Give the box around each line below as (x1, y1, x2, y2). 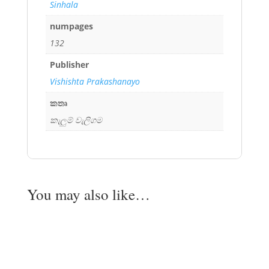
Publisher (49, 58, 89, 70)
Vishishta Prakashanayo (49, 75, 140, 87)
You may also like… (26, 184, 150, 205)
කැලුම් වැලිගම (49, 113, 102, 125)
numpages (49, 20, 93, 32)
